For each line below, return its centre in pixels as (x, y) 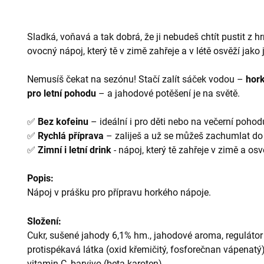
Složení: (44, 221)
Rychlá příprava (71, 136)
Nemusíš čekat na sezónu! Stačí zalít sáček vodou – (136, 79)
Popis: (40, 178)
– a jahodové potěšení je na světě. (168, 93)
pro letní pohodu (62, 93)
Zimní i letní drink (75, 150)
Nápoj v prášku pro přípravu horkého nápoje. (119, 192)
